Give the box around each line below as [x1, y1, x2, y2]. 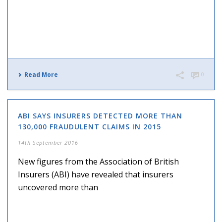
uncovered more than [18, 182, 98, 193]
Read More [24, 70, 58, 79]
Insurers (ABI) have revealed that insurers [18, 169, 173, 180]
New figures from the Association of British [18, 156, 179, 167]
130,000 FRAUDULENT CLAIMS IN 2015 [18, 122, 161, 132]
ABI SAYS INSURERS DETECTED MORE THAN [18, 111, 182, 121]
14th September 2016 [18, 139, 78, 147]
